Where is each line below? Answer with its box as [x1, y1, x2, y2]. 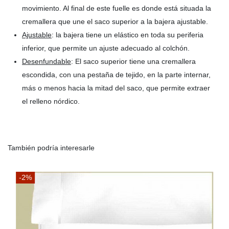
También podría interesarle [8, 143, 95, 152]
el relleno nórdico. [22, 97, 80, 106]
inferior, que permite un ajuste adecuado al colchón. [22, 44, 190, 53]
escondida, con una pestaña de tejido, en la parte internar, [22, 71, 211, 79]
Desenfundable [22, 57, 71, 66]
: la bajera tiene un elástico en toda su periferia [52, 31, 203, 39]
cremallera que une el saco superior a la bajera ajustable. [22, 17, 208, 26]
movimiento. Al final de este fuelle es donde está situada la [22, 4, 211, 13]
